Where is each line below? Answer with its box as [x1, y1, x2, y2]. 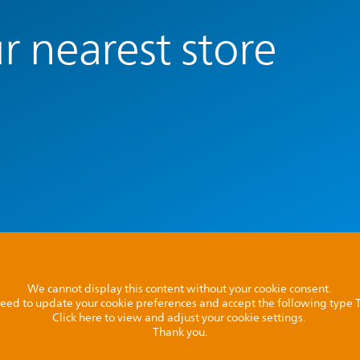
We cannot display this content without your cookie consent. [27, 280, 333, 298]
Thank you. [153, 323, 207, 342]
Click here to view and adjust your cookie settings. [52, 309, 308, 327]
